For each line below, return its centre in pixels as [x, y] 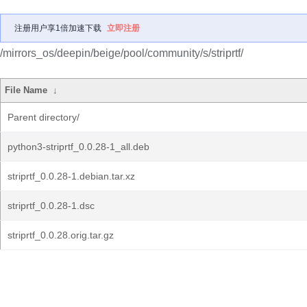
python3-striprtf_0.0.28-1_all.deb [78, 147]
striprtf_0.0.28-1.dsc [51, 206]
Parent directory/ [44, 117]
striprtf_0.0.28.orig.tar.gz [61, 235]
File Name [26, 90]
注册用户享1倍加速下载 [58, 28]
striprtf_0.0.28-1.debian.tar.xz [71, 176]
